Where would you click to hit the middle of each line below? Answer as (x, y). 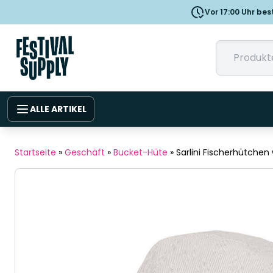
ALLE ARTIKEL (58, 109)
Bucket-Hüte (140, 153)
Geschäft (85, 153)
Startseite (35, 153)
